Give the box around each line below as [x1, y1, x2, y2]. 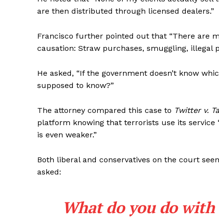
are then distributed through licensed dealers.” [37, 6, 214, 16]
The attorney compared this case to [37, 106, 174, 115]
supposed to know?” [37, 81, 114, 90]
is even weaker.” [37, 130, 97, 140]
